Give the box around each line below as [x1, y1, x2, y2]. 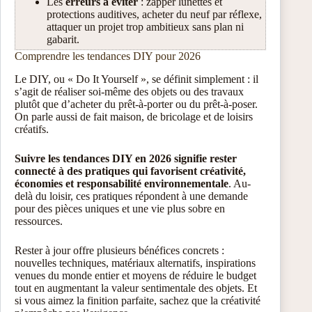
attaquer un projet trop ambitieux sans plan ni [47, 21, 244, 33]
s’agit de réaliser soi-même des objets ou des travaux [15, 85, 244, 97]
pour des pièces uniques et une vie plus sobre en [15, 202, 225, 214]
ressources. [15, 214, 63, 227]
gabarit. [47, 33, 79, 46]
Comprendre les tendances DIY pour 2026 [15, 50, 201, 63]
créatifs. [15, 123, 49, 135]
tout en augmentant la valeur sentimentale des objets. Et [15, 281, 257, 294]
